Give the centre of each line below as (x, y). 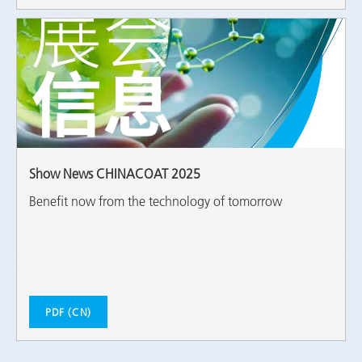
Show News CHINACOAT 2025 (115, 174)
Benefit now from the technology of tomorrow (156, 201)
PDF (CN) (68, 311)
